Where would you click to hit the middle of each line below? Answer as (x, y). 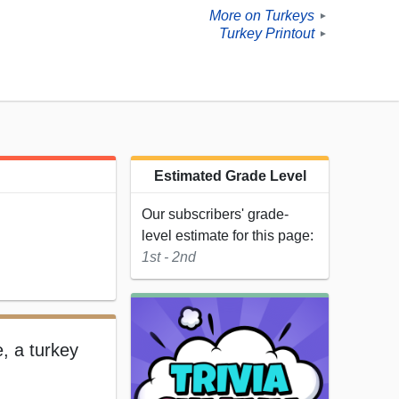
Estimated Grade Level (230, 176)
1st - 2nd (169, 257)
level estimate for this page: (228, 236)
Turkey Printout (267, 34)
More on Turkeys (262, 16)
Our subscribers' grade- (215, 215)
